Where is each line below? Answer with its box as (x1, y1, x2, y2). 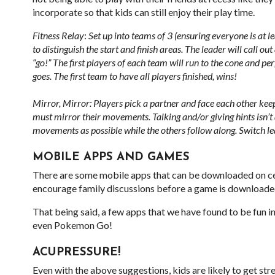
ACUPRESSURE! (32, 246, 120, 258)
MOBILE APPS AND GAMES (32, 151, 190, 163)
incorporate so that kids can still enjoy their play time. (32, 6, 255, 18)
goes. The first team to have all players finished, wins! (32, 70, 237, 82)
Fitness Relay (32, 29, 84, 42)
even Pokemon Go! (32, 219, 112, 231)
